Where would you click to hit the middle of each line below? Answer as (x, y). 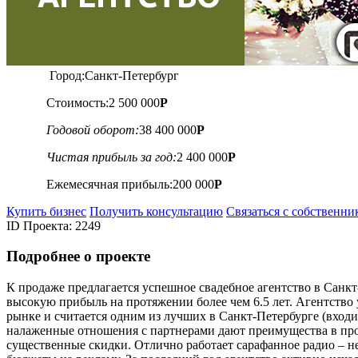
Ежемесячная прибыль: (109, 184)
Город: (67, 75)
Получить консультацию (156, 211)
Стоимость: (78, 102)
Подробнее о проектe (78, 257)
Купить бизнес (46, 211)
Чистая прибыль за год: (111, 157)
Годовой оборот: (93, 129)
